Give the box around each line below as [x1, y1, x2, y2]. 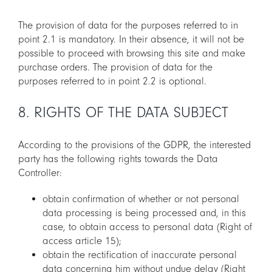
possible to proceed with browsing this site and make [18, 47, 245, 59]
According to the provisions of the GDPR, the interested [18, 139, 251, 151]
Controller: [18, 167, 62, 179]
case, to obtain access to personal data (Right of [42, 221, 252, 233]
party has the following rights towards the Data [18, 153, 218, 165]
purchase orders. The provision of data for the [18, 61, 212, 73]
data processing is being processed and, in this [42, 207, 246, 219]
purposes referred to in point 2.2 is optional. [18, 75, 206, 87]
